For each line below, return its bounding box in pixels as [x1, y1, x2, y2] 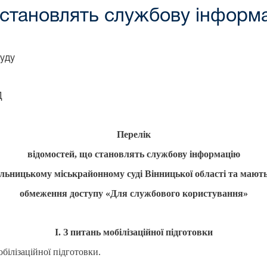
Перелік [116, 129, 151, 139]
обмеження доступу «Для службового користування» [19, 188, 248, 198]
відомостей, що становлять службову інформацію [27, 148, 240, 159]
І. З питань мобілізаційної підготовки [54, 226, 213, 237]
